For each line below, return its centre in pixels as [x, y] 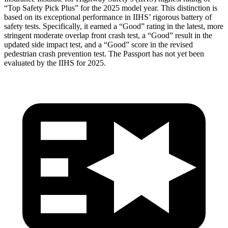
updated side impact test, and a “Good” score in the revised [98, 44]
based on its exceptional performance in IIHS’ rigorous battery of [108, 17]
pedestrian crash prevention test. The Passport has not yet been [104, 53]
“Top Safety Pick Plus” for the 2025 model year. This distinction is [111, 8]
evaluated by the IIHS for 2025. [55, 63]
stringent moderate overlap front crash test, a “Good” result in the [108, 35]
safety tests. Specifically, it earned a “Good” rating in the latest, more [114, 26]
